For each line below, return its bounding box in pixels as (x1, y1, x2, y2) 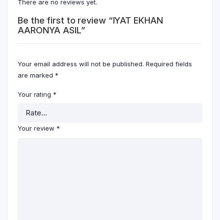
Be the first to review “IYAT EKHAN (18, 15, 163, 26)
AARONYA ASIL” (18, 25, 85, 36)
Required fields (146, 60, 192, 68)
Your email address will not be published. (18, 60, 144, 68)
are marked (18, 71, 55, 80)
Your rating (18, 90, 53, 99)
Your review (18, 124, 56, 133)
